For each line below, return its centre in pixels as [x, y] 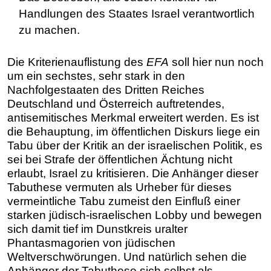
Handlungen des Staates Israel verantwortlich [136, 14]
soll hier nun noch [216, 62]
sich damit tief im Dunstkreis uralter [97, 229]
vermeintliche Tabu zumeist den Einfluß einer [124, 201]
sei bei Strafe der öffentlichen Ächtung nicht [120, 160]
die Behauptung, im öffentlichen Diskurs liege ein [134, 132]
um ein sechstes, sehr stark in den [96, 76]
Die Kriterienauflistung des [77, 62]
